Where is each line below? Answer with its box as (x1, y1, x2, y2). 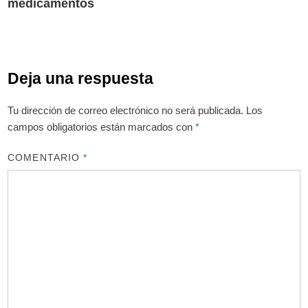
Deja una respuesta (8, 69, 154, 87)
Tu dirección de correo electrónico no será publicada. (8, 104, 244, 116)
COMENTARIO (8, 152, 84, 164)
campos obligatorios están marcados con (8, 120, 196, 133)
